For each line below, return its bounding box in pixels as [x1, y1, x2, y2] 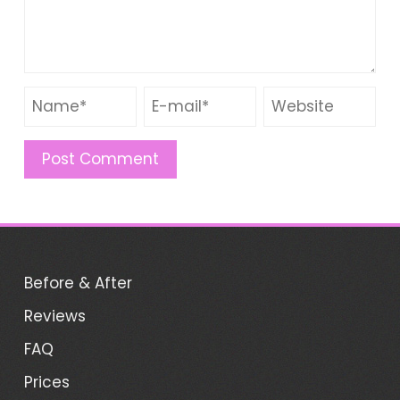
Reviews [23, 305, 86, 327]
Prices [23, 371, 70, 393]
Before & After [23, 272, 132, 294]
